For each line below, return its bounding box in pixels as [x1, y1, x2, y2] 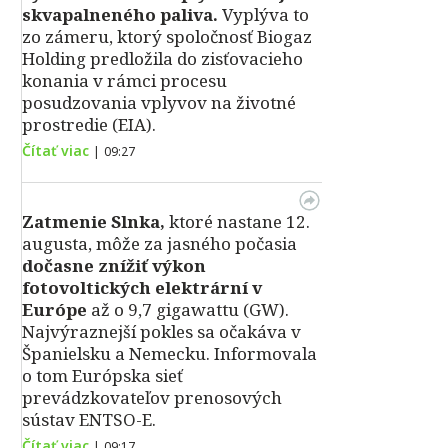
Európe [22, 298, 87, 321]
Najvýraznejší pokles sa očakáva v [22, 320, 301, 343]
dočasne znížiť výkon [22, 254, 206, 277]
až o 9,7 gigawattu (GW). [87, 298, 289, 321]
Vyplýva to [218, 3, 309, 26]
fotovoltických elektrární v [22, 276, 262, 299]
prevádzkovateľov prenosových [22, 386, 282, 409]
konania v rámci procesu [22, 69, 227, 92]
